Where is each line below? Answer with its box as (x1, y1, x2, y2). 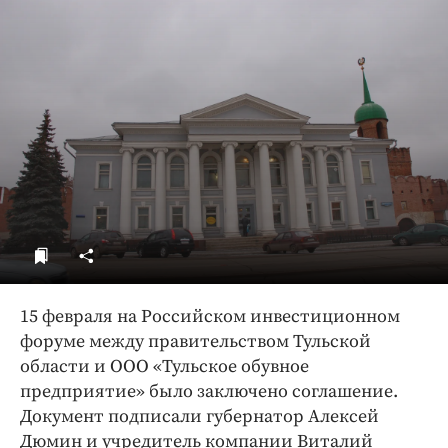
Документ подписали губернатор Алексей (20, 405, 379, 429)
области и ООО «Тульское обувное (20, 355, 309, 379)
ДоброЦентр (64, 3, 169, 23)
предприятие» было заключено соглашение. (20, 380, 398, 404)
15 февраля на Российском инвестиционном (20, 305, 400, 329)
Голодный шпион (64, 33, 201, 53)
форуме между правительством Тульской (20, 330, 371, 354)
